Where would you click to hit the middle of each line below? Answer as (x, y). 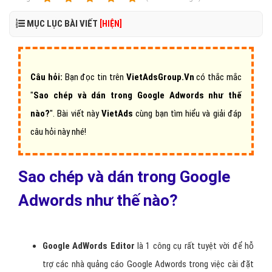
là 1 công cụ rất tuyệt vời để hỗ (194, 246)
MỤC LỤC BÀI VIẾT (62, 24)
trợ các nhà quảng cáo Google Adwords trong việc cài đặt (148, 264)
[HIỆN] (111, 24)
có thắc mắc (218, 77)
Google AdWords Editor (89, 246)
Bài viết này (80, 114)
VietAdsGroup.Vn (160, 77)
